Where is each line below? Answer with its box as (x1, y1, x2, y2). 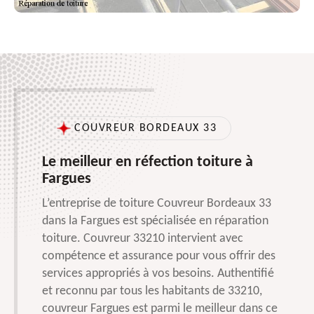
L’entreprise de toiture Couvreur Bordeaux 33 (42, 197, 271, 211)
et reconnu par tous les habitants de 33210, (42, 285, 262, 299)
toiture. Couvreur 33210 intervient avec (42, 232, 243, 246)
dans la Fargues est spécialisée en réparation (42, 214, 268, 228)
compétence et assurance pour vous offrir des (42, 250, 275, 264)
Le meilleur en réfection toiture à (42, 154, 253, 171)
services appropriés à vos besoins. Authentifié (42, 267, 274, 281)
